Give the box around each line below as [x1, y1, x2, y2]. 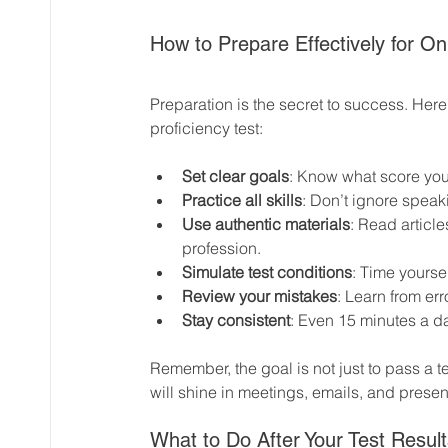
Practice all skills [182, 189, 302, 210]
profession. [182, 237, 261, 258]
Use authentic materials [182, 213, 350, 234]
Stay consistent [182, 309, 290, 330]
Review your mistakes [182, 285, 337, 306]
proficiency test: [150, 117, 263, 138]
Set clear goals [182, 165, 289, 186]
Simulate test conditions [182, 261, 352, 282]
